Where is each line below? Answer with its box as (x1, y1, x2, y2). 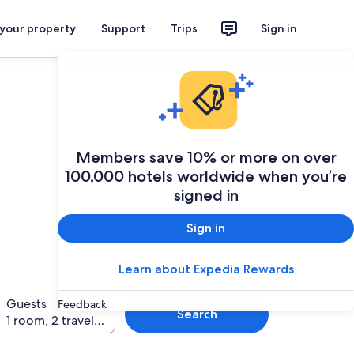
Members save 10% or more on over (75, 147, 337, 167)
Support (101, 21, 145, 36)
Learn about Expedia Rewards (118, 261, 294, 277)
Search (176, 307, 217, 322)
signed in (173, 185, 239, 205)
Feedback (58, 296, 107, 311)
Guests (6, 296, 47, 312)
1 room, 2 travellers (6, 312, 115, 329)
